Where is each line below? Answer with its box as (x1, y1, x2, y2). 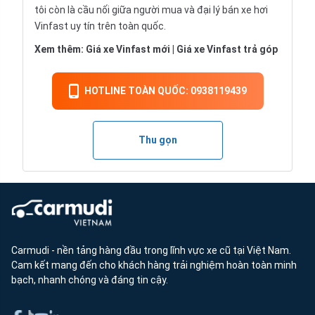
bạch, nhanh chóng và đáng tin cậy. (11, 274, 168, 286)
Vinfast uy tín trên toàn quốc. (34, 20, 166, 32)
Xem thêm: (34, 44, 86, 55)
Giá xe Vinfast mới (86, 44, 170, 55)
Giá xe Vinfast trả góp (176, 44, 278, 55)
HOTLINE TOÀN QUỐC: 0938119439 (84, 85, 247, 96)
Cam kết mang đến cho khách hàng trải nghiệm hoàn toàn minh (11, 259, 297, 271)
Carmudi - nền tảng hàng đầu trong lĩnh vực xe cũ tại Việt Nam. (11, 245, 291, 257)
